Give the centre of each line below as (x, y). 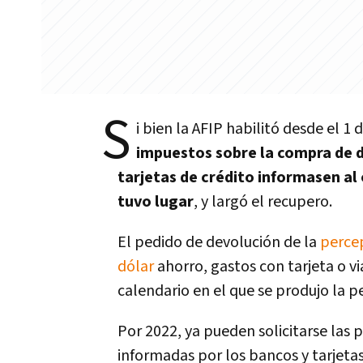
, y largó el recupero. (263, 202)
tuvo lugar (156, 202)
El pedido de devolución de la (219, 242)
